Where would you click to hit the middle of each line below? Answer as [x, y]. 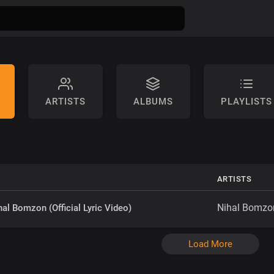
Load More [210, 244]
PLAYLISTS [246, 102]
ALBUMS [153, 102]
